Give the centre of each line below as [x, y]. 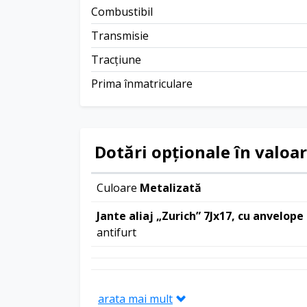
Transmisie [120, 35]
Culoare [118, 187]
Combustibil [122, 11]
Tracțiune [116, 59]
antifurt [116, 232]
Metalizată [171, 187]
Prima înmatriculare [142, 83]
